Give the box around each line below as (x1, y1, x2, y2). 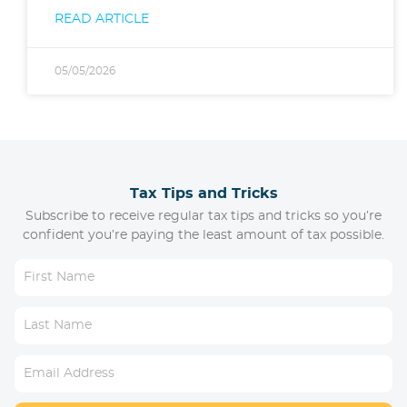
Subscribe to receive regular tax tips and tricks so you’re (25, 209, 382, 223)
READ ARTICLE (55, 12, 149, 25)
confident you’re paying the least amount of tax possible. (23, 228, 384, 242)
